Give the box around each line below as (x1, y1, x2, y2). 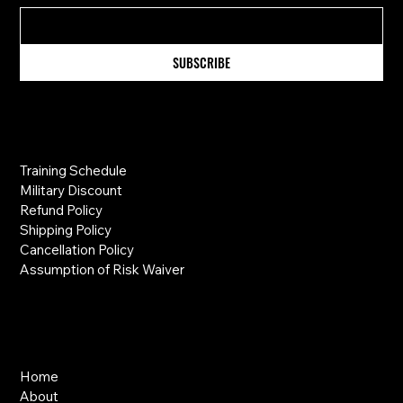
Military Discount (20, 182, 123, 200)
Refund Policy (20, 201, 103, 219)
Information (20, 119, 100, 138)
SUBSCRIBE (172, 53, 230, 72)
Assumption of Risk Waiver (20, 261, 185, 279)
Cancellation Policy (20, 241, 135, 259)
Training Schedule (20, 162, 128, 180)
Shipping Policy (20, 221, 112, 239)
